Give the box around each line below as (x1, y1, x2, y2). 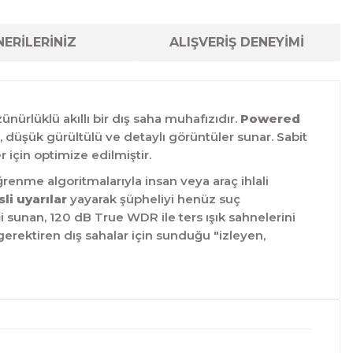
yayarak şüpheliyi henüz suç (67, 191, 240, 206)
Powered (240, 111, 300, 126)
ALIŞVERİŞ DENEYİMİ (169, 35, 305, 50)
